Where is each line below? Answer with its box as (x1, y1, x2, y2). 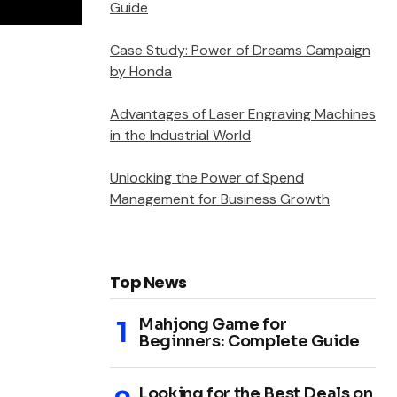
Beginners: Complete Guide (138, 331, 360, 351)
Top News (110, 270, 187, 293)
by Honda (110, 61, 172, 81)
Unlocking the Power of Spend (110, 167, 304, 187)
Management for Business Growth (110, 189, 330, 208)
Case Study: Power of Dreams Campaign (110, 40, 370, 59)
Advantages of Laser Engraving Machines (110, 104, 376, 123)
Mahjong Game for (138, 314, 287, 334)
